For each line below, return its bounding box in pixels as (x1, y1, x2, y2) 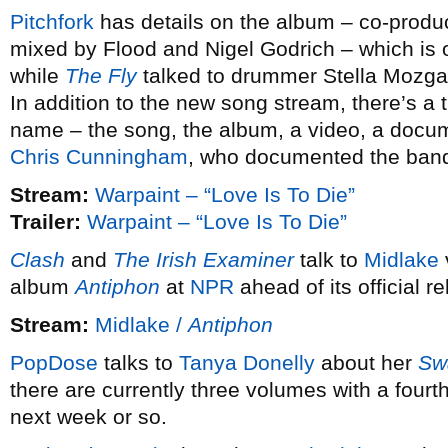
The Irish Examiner (113, 248, 294, 271)
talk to (294, 248, 364, 271)
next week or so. (10, 405, 167, 428)
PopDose (10, 351, 98, 374)
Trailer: (10, 210, 81, 233)
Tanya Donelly (179, 351, 315, 374)
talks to (98, 351, 179, 374)
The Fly (65, 64, 137, 87)
